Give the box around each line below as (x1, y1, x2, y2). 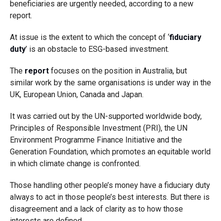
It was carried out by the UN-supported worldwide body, (9, 111, 202, 121)
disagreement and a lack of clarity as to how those (9, 204, 183, 214)
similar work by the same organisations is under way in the (9, 78, 211, 87)
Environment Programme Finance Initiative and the (9, 135, 182, 145)
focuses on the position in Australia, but (48, 66, 187, 75)
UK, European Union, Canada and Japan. (9, 90, 144, 99)
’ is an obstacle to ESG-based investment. (25, 44, 169, 54)
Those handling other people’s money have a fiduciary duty (9, 181, 210, 190)
